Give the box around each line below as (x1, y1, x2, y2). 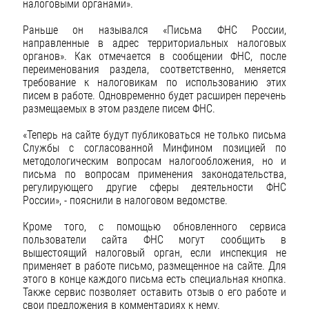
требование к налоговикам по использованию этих (23, 75, 286, 89)
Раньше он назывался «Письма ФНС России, (23, 23, 286, 37)
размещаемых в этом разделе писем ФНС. (23, 101, 215, 115)
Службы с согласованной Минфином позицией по (23, 141, 286, 155)
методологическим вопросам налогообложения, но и (23, 154, 286, 168)
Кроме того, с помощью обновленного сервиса (23, 220, 286, 234)
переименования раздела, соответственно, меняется (23, 62, 286, 76)
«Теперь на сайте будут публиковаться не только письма (23, 128, 286, 142)
